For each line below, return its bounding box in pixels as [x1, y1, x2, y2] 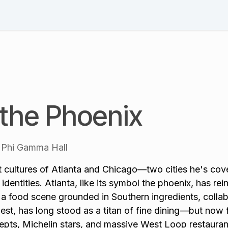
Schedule [1, 10, 40, 20]
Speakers [48, 10, 88, 20]
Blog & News [154, 10, 209, 20]
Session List [95, 10, 146, 20]
